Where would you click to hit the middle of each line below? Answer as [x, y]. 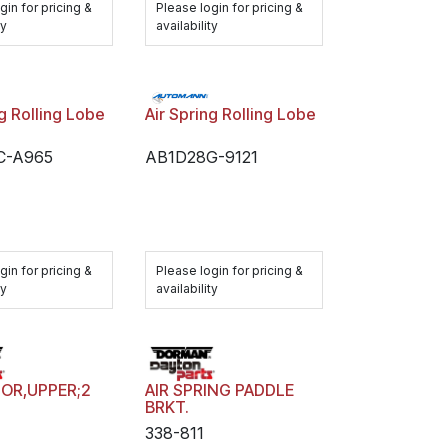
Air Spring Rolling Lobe [230, 114]
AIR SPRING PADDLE [219, 390]
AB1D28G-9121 [201, 157]
